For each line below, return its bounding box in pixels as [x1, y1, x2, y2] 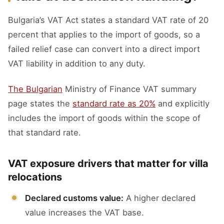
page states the [8, 98, 72, 108]
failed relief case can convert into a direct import [8, 44, 200, 54]
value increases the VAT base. [25, 207, 144, 217]
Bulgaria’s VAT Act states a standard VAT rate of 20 [8, 15, 208, 25]
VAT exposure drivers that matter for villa [8, 157, 208, 169]
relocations [8, 171, 62, 183]
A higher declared [123, 193, 195, 203]
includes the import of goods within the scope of [8, 113, 200, 123]
